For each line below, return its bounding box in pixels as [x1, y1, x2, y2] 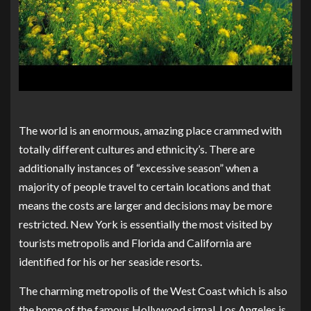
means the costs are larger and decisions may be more [19, 198, 272, 212]
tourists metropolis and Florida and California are [19, 235, 251, 249]
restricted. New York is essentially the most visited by [19, 217, 272, 230]
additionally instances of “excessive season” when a [19, 160, 258, 174]
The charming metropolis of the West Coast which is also [19, 283, 287, 297]
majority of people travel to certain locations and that [19, 179, 271, 193]
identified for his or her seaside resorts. [19, 254, 202, 268]
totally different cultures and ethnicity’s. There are [19, 142, 255, 155]
